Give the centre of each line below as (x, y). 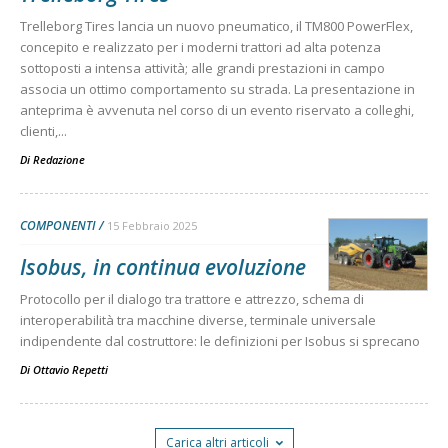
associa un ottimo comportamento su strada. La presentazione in (217, 88)
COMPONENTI (58, 225)
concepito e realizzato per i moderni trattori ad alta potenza (200, 46)
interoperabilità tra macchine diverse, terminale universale (198, 319)
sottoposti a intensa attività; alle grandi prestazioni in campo (202, 67)
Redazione (59, 159)
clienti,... (43, 130)
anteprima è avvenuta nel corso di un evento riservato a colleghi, (217, 109)
